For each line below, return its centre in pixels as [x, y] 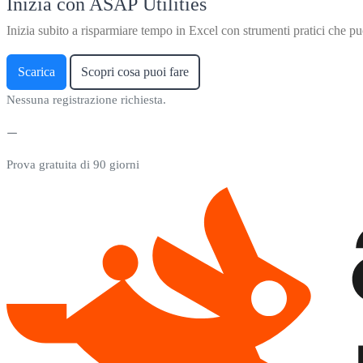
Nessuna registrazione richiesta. [86, 99]
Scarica [36, 71]
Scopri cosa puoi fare [135, 71]
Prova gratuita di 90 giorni [73, 164]
